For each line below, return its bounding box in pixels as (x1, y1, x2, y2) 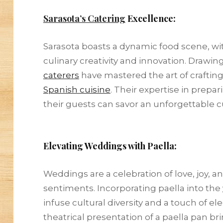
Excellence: (125, 12, 176, 24)
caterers (43, 70, 79, 80)
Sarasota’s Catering (43, 12, 125, 24)
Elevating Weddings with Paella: (43, 139, 177, 152)
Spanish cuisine (43, 84, 111, 95)
